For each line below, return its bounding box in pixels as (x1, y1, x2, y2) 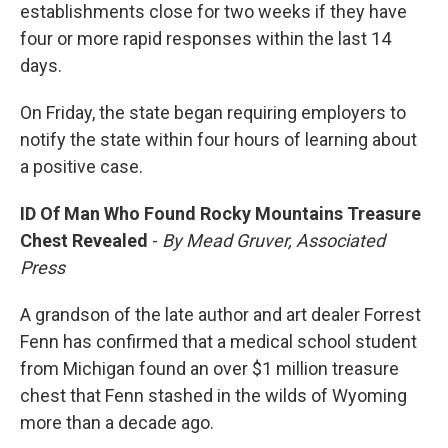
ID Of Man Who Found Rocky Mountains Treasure (20, 203, 421, 225)
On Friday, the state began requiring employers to (20, 102, 406, 124)
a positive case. (20, 156, 143, 178)
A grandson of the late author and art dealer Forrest (20, 304, 421, 326)
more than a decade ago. (20, 412, 214, 434)
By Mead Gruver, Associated (162, 230, 385, 252)
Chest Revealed (20, 230, 152, 252)
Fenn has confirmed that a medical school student (20, 331, 417, 353)
